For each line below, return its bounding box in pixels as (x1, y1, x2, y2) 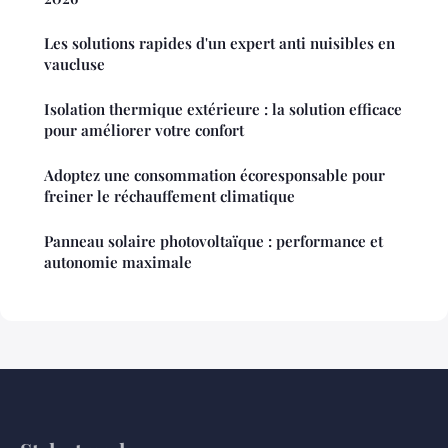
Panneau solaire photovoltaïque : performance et (44, 230, 383, 251)
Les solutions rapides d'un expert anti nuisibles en (44, 32, 395, 53)
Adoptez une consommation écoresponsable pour (44, 164, 385, 185)
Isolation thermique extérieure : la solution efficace (44, 98, 402, 119)
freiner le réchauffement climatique (44, 185, 295, 206)
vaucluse (44, 53, 105, 74)
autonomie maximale (44, 251, 192, 272)
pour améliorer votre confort (44, 119, 244, 140)
